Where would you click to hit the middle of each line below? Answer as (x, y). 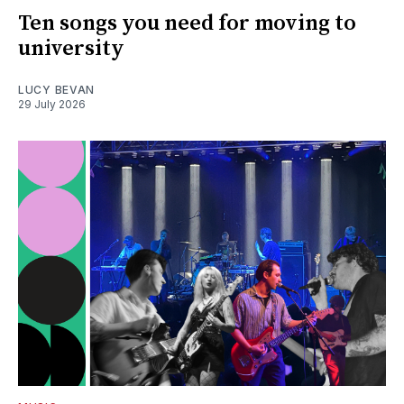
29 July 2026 (52, 105)
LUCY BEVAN (56, 90)
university (71, 49)
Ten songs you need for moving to (187, 24)
